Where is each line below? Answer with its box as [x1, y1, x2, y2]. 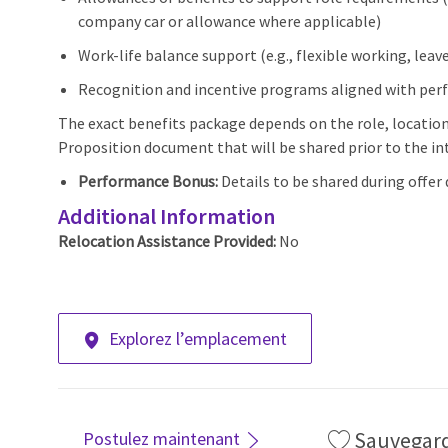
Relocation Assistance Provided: [58, 231, 279, 252]
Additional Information [58, 202, 275, 231]
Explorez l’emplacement [109, 327, 287, 351]
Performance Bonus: [78, 171, 218, 192]
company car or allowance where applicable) [78, 11, 381, 32]
